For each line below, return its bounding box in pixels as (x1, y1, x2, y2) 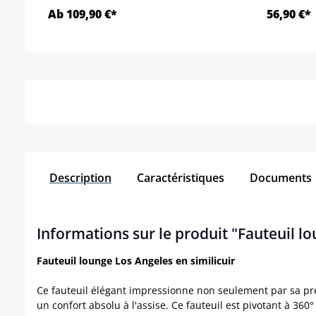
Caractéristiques (137, 170, 224, 186)
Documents (250, 170, 315, 186)
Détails (126, 54, 168, 73)
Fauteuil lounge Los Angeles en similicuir (37, 254, 235, 268)
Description (49, 170, 111, 186)
